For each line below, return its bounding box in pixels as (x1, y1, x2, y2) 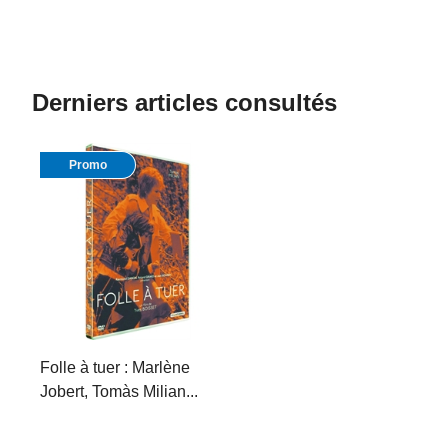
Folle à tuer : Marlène (40, 359, 190, 377)
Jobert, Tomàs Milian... (40, 383, 198, 401)
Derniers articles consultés (32, 89, 337, 116)
